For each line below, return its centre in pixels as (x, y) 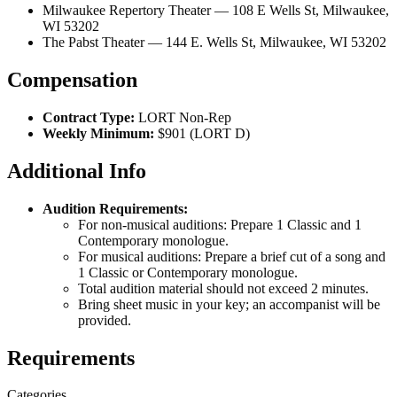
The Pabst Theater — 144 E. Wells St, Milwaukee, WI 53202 (214, 43)
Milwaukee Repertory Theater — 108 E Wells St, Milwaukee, (216, 11)
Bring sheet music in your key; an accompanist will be (229, 304)
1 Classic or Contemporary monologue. (188, 272)
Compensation (72, 79)
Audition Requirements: (115, 208)
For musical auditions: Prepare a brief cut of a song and (232, 256)
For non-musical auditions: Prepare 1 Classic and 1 (220, 224)
